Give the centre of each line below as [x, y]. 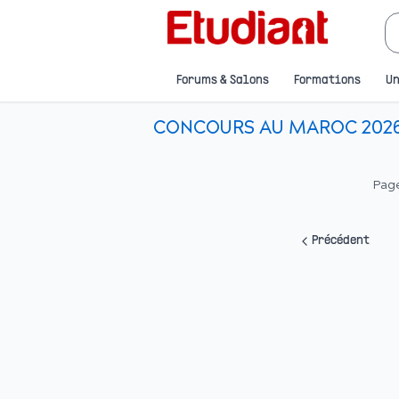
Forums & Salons [223, 81]
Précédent [341, 241]
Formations [327, 81]
